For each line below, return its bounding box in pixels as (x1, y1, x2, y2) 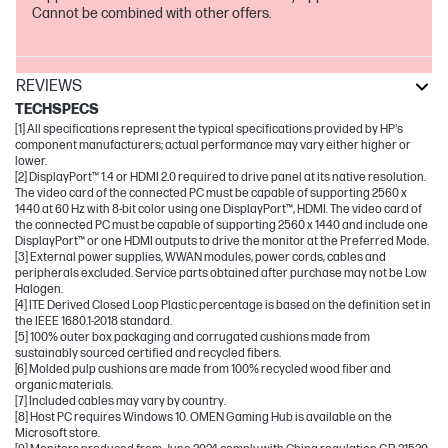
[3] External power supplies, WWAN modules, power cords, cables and (15, 249, 386, 265)
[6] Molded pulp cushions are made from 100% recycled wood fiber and (15, 361, 391, 377)
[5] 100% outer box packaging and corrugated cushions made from (15, 329, 370, 345)
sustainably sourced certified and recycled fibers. (15, 345, 281, 361)
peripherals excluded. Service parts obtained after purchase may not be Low (15, 265, 427, 281)
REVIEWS (16, 76, 82, 96)
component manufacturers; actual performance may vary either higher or (15, 137, 411, 153)
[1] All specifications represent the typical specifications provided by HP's (15, 121, 403, 137)
